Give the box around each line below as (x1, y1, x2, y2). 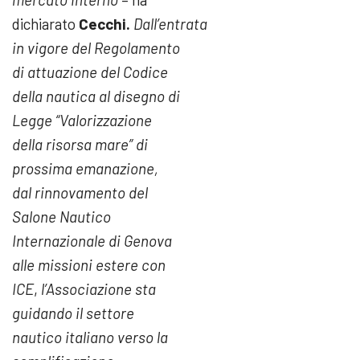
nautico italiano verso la (12, 328, 168, 347)
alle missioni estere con (12, 256, 166, 275)
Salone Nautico (12, 207, 111, 227)
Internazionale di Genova (12, 231, 172, 251)
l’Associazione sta (41, 280, 156, 299)
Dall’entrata (133, 14, 207, 34)
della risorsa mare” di (12, 135, 148, 154)
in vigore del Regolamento (12, 39, 180, 58)
